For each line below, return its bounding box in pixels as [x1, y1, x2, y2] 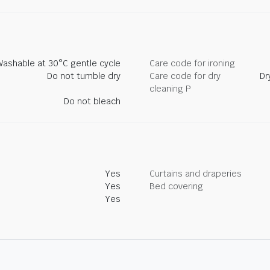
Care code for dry [149, 71, 221, 81]
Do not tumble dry [47, 71, 121, 81]
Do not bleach [64, 96, 121, 107]
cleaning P [149, 83, 191, 94]
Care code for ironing [149, 58, 235, 69]
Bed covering [149, 181, 203, 192]
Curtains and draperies [149, 168, 242, 179]
